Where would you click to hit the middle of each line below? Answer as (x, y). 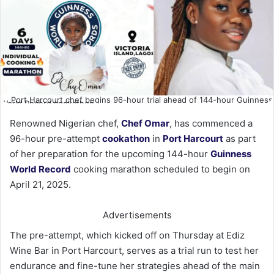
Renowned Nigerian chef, (65, 123)
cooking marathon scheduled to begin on (161, 169)
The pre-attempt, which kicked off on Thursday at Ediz (127, 235)
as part (241, 138)
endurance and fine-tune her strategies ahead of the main (135, 265)
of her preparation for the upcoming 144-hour (110, 154)
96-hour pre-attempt (56, 138)
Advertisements (137, 215)
